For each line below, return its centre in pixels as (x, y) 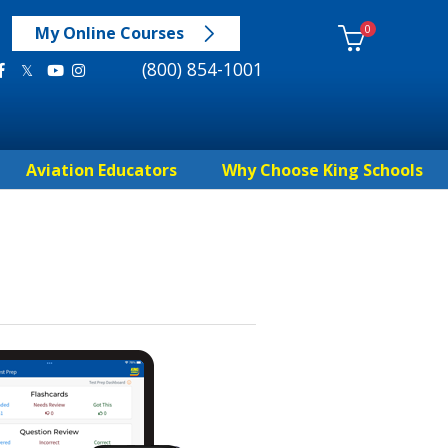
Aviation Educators (101, 170)
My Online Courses (109, 33)
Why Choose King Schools (323, 170)
